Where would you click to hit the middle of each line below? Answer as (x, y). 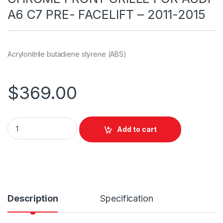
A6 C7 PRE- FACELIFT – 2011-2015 (107, 14)
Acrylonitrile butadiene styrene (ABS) (67, 54)
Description (33, 199)
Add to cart (137, 129)
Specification (127, 199)
